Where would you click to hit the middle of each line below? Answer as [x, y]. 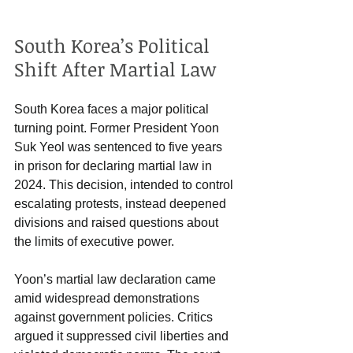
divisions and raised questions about [118, 223]
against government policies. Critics [115, 318]
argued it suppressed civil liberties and [123, 336]
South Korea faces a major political [113, 110]
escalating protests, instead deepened [122, 204]
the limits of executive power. [94, 242]
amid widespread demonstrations [108, 299]
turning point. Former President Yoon [118, 128]
